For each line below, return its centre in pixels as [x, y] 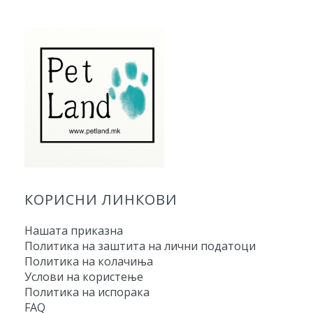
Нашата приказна [74, 230]
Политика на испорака [87, 292]
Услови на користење [84, 276]
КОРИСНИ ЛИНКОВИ [101, 199]
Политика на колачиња [89, 261]
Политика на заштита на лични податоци [140, 246]
